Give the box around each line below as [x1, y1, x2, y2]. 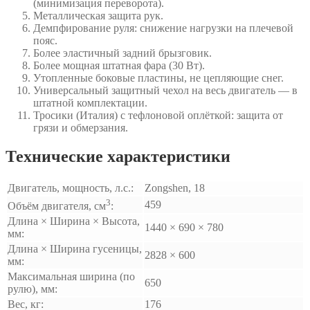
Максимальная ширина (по [8, 271, 135, 283]
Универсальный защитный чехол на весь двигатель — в [33, 84, 298, 96]
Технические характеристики [6, 147, 230, 166]
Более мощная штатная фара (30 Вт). [33, 59, 205, 71]
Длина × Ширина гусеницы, [8, 243, 142, 255]
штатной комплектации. [33, 96, 147, 109]
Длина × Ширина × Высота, [8, 215, 140, 228]
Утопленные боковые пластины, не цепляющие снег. [33, 71, 284, 84]
